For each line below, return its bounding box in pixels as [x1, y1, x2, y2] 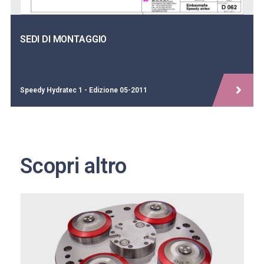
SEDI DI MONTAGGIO [19, 34, 107, 45]
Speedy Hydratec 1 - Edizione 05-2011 [19, 86, 147, 95]
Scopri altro [20, 154, 127, 179]
